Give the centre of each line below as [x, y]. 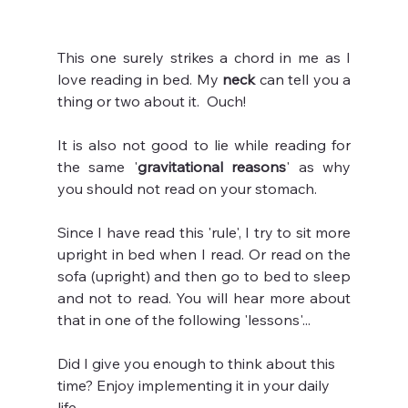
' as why [319, 166]
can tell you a [305, 79]
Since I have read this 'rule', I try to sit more [204, 232]
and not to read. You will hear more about [204, 297]
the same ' [97, 166]
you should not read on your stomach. [187, 188]
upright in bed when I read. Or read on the [204, 254]
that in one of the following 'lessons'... [184, 319]
